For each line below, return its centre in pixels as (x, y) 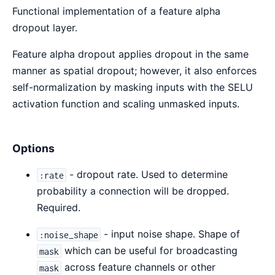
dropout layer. (45, 27)
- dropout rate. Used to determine (147, 175)
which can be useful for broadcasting (150, 251)
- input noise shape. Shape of (171, 234)
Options (33, 149)
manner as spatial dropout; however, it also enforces (134, 70)
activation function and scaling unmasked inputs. (126, 103)
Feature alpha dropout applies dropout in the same (130, 54)
